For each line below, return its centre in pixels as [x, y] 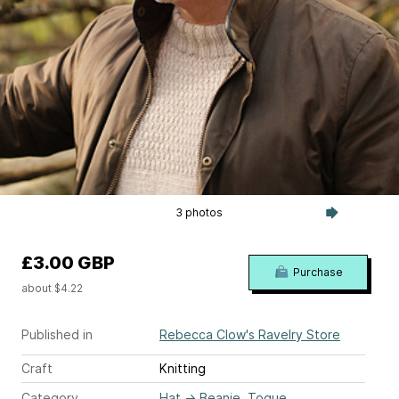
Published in [57, 334]
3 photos [199, 212]
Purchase [318, 272]
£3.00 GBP [68, 263]
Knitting [183, 368]
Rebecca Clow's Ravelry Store [250, 334]
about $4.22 [52, 288]
